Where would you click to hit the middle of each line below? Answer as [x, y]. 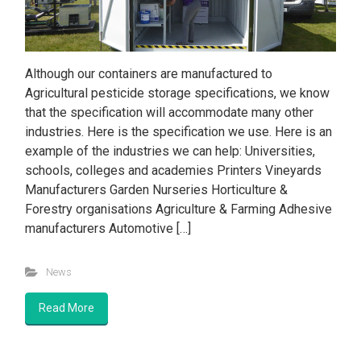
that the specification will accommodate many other [169, 112]
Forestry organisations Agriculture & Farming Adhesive [178, 209]
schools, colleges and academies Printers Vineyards [173, 170]
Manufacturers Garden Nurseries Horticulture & [156, 189]
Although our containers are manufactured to [149, 73]
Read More [66, 307]
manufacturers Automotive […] [108, 228]
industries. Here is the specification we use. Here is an [178, 131]
